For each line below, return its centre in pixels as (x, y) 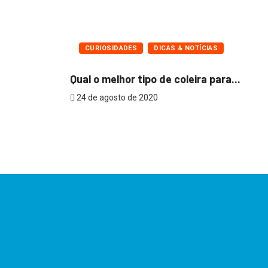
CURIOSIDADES (111, 48)
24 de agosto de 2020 (116, 97)
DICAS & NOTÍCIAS (186, 48)
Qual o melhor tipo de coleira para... (155, 79)
